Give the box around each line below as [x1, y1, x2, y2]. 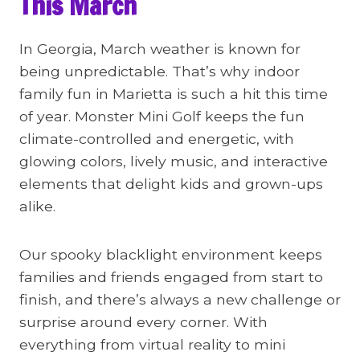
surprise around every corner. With [19, 313, 268, 330]
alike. [19, 198, 55, 215]
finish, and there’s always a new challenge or [19, 291, 341, 308]
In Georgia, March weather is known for [19, 40, 301, 57]
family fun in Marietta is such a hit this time [19, 85, 328, 102]
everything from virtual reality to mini [19, 336, 285, 353]
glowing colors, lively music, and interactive [19, 153, 328, 170]
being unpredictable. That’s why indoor [19, 63, 300, 80]
